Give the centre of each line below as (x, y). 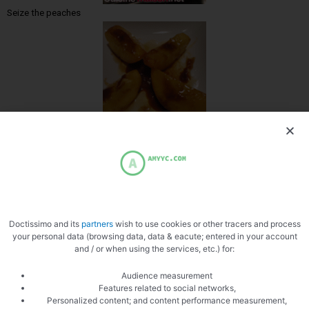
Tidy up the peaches (48, 133)
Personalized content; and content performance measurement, (167, 300)
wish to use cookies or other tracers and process (207, 223)
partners (97, 223)
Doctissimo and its (45, 223)
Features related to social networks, (167, 288)
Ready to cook (36, 254)
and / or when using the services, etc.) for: (154, 248)
